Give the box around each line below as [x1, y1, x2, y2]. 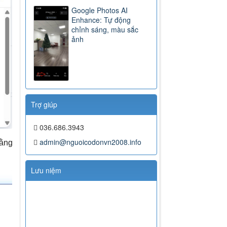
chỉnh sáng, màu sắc [71, 24, 139, 35]
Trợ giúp [31, 99, 58, 110]
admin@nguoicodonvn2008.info [40, 137, 142, 147]
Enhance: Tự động [71, 15, 131, 25]
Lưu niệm [31, 165, 62, 176]
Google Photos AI [71, 5, 128, 16]
